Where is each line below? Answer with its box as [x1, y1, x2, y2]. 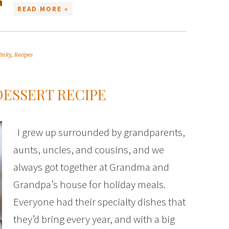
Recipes [14, 52, 33, 58]
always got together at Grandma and [13, 160, 169, 174]
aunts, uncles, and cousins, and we [13, 143, 164, 156]
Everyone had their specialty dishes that [13, 195, 186, 209]
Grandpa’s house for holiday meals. [13, 177, 166, 191]
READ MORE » [17, 5, 68, 13]
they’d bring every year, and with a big [13, 212, 175, 226]
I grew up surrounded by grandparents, [13, 125, 185, 139]
